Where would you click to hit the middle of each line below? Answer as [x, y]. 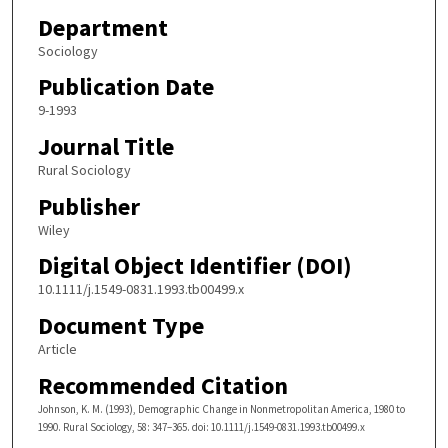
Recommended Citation [162, 385]
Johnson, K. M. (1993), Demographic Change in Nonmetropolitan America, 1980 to [221, 408]
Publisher [88, 206]
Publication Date [125, 87]
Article [57, 348]
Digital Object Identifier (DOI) [194, 266]
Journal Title [105, 146]
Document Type [120, 325]
